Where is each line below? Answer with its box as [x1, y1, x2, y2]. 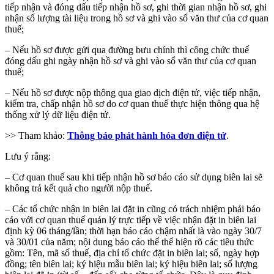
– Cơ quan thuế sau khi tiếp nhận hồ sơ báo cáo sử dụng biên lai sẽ [5, 171, 262, 182]
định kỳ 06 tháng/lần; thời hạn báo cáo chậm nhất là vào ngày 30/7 [5, 225, 262, 236]
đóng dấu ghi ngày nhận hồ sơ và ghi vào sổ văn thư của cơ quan [5, 55, 256, 66]
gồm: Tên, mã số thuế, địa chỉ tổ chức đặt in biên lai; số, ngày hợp [5, 247, 259, 258]
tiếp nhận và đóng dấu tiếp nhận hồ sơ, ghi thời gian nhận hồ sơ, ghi [5, 1, 267, 12]
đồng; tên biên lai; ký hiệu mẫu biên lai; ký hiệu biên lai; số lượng [5, 258, 257, 269]
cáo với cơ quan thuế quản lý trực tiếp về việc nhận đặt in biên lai [5, 214, 256, 225]
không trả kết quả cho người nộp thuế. [5, 182, 152, 193]
